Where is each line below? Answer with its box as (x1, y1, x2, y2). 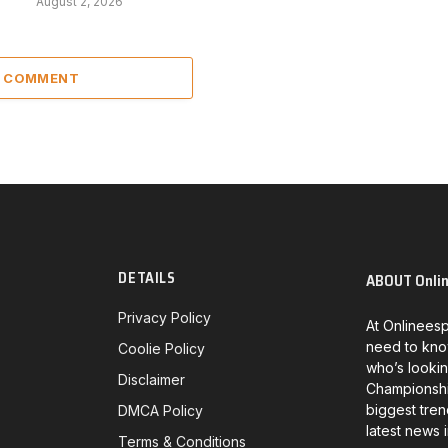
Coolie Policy (118, 339, 206, 357)
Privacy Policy (118, 308, 212, 326)
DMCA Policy (118, 401, 204, 419)
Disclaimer (118, 370, 186, 388)
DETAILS (118, 265, 176, 290)
